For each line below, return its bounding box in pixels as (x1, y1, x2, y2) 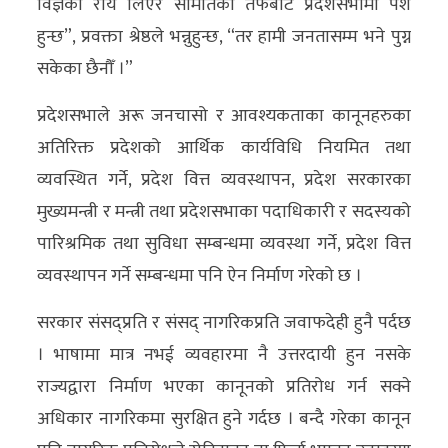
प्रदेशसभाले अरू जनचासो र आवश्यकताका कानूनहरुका (37, 101, 411, 131)
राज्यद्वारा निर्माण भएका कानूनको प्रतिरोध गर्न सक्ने (37, 372, 411, 402)
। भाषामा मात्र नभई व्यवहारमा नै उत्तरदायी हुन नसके (37, 340, 411, 370)
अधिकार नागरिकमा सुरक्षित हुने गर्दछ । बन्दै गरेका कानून (37, 404, 411, 434)
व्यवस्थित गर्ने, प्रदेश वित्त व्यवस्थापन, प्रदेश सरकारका (37, 165, 411, 195)
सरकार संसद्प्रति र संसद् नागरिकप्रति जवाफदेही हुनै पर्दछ (37, 308, 411, 338)
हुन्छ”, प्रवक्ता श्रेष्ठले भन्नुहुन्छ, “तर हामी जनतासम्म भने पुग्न (37, 22, 411, 52)
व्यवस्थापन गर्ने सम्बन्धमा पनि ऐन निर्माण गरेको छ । (37, 261, 363, 291)
